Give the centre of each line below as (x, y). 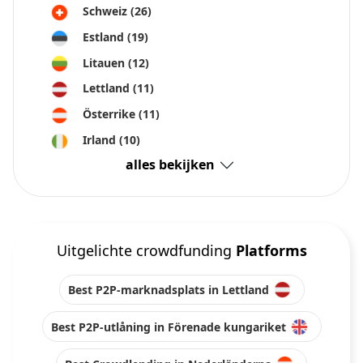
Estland (105, 36)
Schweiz (107, 11)
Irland (101, 139)
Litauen (105, 62)
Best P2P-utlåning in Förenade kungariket (168, 327)
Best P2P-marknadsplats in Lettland (168, 290)
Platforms (271, 250)
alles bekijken (170, 165)
